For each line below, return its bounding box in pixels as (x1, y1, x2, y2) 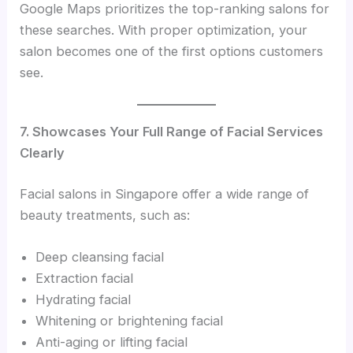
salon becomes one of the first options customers (20, 43, 324, 59)
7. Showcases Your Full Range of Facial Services (20, 124, 324, 140)
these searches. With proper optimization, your (20, 21, 308, 38)
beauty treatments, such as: (20, 206, 191, 223)
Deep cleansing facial (35, 248, 165, 265)
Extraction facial (35, 269, 134, 286)
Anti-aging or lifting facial (35, 333, 188, 350)
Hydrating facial (35, 291, 132, 307)
